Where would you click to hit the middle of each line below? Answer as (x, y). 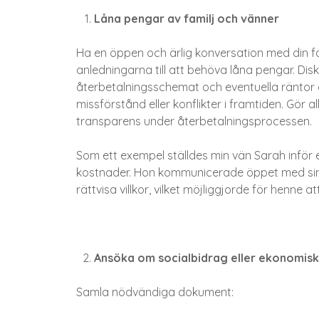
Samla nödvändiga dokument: (155, 292)
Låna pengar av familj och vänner (187, 19)
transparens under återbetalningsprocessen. (194, 121)
